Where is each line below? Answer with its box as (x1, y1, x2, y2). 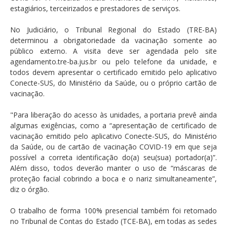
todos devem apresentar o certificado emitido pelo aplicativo (10, 67, 217, 78)
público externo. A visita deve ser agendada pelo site (10, 46, 217, 56)
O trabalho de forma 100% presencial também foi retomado (10, 206, 217, 216)
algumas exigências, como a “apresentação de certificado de (10, 121, 217, 131)
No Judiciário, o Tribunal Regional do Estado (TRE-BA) (10, 25, 217, 35)
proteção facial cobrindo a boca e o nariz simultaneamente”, (10, 174, 217, 184)
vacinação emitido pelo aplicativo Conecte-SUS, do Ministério (10, 131, 217, 141)
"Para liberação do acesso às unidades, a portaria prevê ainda (10, 110, 217, 120)
